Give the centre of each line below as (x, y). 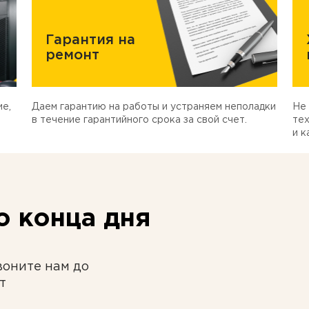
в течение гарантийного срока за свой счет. (140, 120)
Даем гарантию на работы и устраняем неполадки (154, 107)
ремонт (73, 55)
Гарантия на (91, 40)
